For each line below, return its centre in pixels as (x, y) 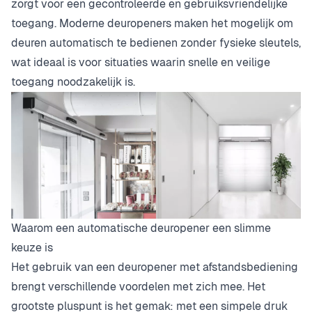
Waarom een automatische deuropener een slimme (141, 228)
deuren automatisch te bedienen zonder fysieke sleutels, (156, 43)
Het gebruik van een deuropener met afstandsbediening (155, 267)
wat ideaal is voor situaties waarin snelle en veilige (141, 62)
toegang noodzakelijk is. (73, 82)
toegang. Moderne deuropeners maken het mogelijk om (152, 23)
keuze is (32, 248)
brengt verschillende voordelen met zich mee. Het (138, 287)
